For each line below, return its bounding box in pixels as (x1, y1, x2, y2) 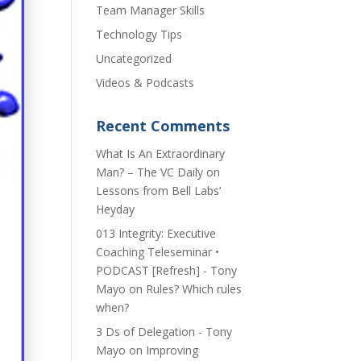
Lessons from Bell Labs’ (96, 183, 222, 198)
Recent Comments (96, 116, 230, 135)
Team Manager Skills (96, 2, 205, 18)
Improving (146, 342, 199, 358)
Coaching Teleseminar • (96, 244, 220, 259)
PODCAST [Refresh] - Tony (96, 263, 238, 278)
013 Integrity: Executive (96, 226, 217, 241)
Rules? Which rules (146, 281, 243, 297)
